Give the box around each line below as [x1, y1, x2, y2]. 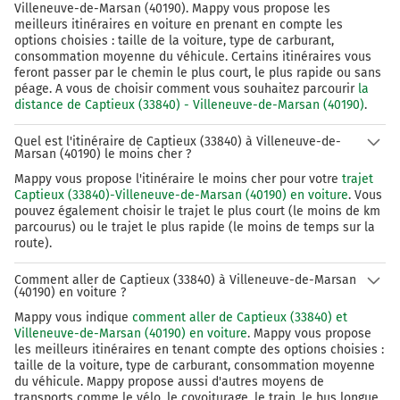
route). [14, 236, 52, 252]
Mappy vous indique [14, 310, 132, 326]
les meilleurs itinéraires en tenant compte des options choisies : [14, 342, 384, 358]
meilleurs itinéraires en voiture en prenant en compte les [14, 17, 343, 33]
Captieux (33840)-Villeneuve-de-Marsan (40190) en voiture [14, 187, 348, 204]
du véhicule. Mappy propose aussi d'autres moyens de [14, 374, 324, 390]
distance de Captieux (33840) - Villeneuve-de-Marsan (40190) [14, 97, 364, 113]
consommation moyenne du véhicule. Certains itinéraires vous [14, 49, 371, 65]
